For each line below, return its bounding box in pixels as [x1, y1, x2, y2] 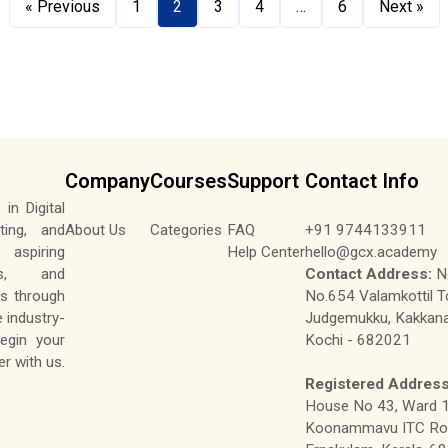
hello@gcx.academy [305, 242, 438, 261]
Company [65, 169, 151, 194]
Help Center [227, 242, 306, 261]
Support [227, 169, 300, 194]
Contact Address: [305, 264, 433, 283]
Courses [150, 169, 228, 194]
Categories [150, 220, 223, 239]
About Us [65, 220, 127, 239]
